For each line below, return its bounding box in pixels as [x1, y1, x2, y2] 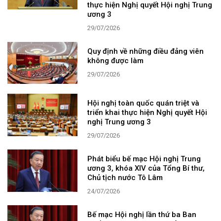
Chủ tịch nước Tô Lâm [87, 173, 163, 183]
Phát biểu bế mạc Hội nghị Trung [87, 154, 201, 164]
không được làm [87, 56, 144, 65]
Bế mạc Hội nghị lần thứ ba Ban [87, 210, 197, 220]
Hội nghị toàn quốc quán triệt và [87, 99, 200, 108]
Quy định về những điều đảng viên [87, 46, 204, 56]
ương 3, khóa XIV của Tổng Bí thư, [87, 164, 205, 173]
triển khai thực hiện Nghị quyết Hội [87, 108, 208, 117]
